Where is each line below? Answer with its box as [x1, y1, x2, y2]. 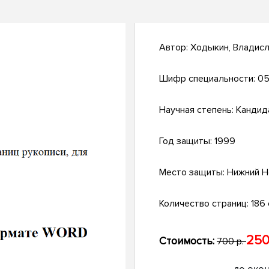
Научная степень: [159, 104, 236, 116]
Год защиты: [159, 135, 214, 148]
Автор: [159, 41, 190, 54]
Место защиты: [159, 166, 227, 179]
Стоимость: [159, 234, 214, 248]
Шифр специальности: [159, 73, 258, 85]
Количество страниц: [159, 198, 251, 210]
